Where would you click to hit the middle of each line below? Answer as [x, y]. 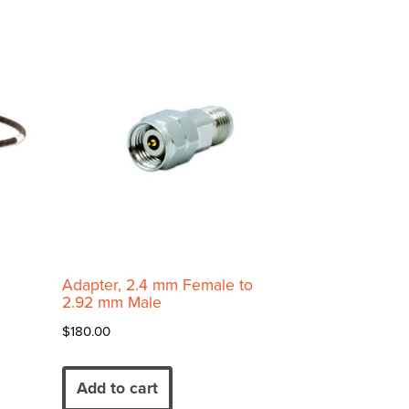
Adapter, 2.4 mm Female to [157, 286]
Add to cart [117, 389]
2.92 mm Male [112, 303]
